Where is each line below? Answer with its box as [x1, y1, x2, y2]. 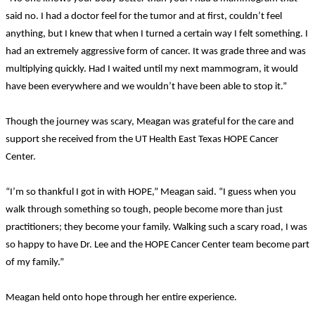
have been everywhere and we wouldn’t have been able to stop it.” [6, 81, 287, 92]
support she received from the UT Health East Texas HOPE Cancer [6, 134, 278, 145]
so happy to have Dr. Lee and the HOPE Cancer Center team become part [6, 239, 309, 250]
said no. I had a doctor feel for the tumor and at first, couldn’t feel [6, 11, 282, 22]
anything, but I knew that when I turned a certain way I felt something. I [6, 28, 308, 39]
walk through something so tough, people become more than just [6, 204, 283, 215]
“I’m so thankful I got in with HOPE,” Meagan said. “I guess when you [6, 186, 296, 198]
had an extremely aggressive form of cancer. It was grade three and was [6, 46, 306, 57]
